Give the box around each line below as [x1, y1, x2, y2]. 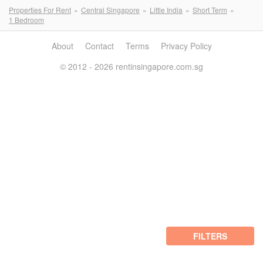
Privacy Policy [160, 40, 212, 52]
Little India [150, 5, 183, 15]
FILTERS [193, 230, 227, 242]
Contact [85, 40, 114, 52]
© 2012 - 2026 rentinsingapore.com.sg [60, 60, 203, 72]
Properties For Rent [9, 5, 71, 15]
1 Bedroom [9, 15, 44, 25]
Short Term [193, 5, 227, 15]
